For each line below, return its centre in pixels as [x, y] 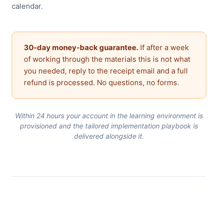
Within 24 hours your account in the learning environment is [109, 116]
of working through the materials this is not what [107, 59]
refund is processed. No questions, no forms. [101, 83]
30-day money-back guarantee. [81, 48]
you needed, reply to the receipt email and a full [106, 71]
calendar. [27, 6]
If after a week [163, 48]
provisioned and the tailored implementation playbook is [109, 126]
